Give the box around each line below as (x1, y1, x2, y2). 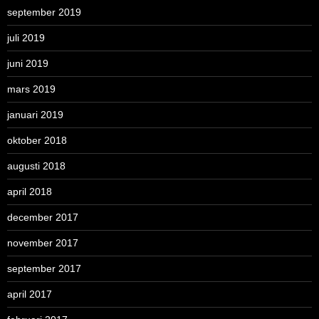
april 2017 (7, 288, 52, 300)
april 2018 (7, 185, 52, 197)
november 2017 (7, 236, 78, 249)
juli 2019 (7, 31, 45, 43)
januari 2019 (7, 108, 63, 120)
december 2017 (7, 211, 78, 223)
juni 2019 (7, 57, 48, 69)
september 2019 (7, 6, 81, 18)
